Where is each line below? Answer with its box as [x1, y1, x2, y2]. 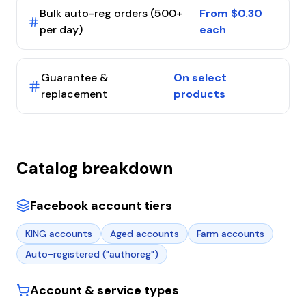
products [173, 87, 225, 101]
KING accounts [25, 227, 92, 240]
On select [173, 70, 227, 85]
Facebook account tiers [30, 197, 172, 214]
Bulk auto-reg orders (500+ [39, 6, 182, 20]
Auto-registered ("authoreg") [25, 248, 158, 260]
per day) [39, 23, 83, 37]
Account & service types [30, 282, 179, 298]
